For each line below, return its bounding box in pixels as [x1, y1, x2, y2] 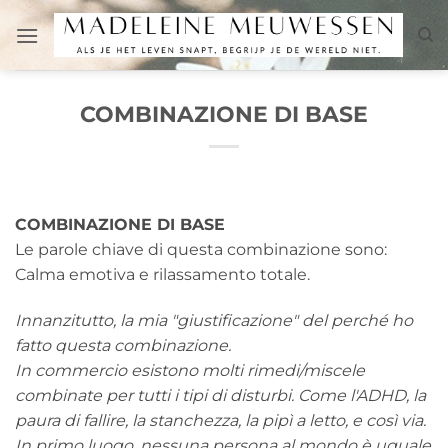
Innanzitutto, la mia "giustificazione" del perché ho [15, 310, 413, 330]
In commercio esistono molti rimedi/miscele [15, 360, 365, 380]
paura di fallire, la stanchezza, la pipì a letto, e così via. [15, 410, 426, 430]
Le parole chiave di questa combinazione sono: [15, 240, 387, 259]
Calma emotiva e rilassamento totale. [15, 265, 310, 284]
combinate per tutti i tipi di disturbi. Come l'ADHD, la [15, 385, 426, 405]
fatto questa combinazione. [15, 335, 231, 355]
